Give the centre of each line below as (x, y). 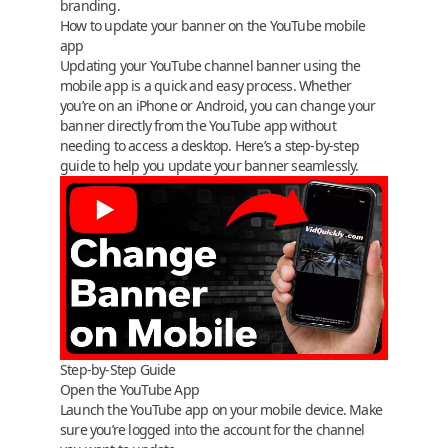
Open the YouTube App (129, 389)
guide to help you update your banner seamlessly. (209, 165)
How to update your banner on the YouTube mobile (213, 25)
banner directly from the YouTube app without (198, 125)
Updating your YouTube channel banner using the (210, 65)
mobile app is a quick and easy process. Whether (206, 85)
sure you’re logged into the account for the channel (212, 429)
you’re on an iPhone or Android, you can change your (218, 105)
